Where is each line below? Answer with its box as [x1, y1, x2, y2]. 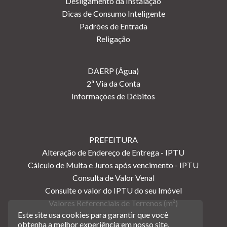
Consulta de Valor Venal [72, 173, 155, 183]
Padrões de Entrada [79, 21, 147, 31]
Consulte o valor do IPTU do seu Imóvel [45, 185, 182, 196]
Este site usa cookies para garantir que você [18, 209, 169, 219]
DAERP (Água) [88, 66, 139, 76]
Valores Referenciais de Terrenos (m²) [49, 198, 178, 208]
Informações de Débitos [71, 91, 156, 101]
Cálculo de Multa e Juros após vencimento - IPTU [28, 160, 199, 170]
